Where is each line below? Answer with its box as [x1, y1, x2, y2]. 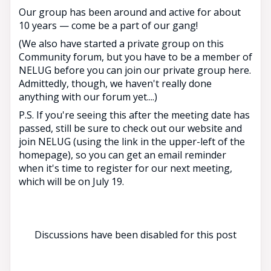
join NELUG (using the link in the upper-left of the [19, 134, 245, 148]
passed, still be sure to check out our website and [19, 121, 242, 135]
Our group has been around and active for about [19, 5, 241, 19]
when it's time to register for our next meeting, [19, 161, 232, 175]
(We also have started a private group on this [19, 36, 224, 50]
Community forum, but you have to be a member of [19, 50, 252, 64]
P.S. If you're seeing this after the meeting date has [19, 108, 250, 122]
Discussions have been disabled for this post [34, 227, 237, 241]
